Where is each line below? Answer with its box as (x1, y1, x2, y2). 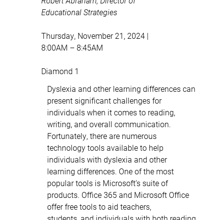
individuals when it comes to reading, (47, 107, 175, 117)
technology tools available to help (47, 142, 164, 153)
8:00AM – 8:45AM (41, 42, 103, 53)
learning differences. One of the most (47, 165, 174, 176)
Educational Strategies (41, 6, 117, 17)
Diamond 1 (41, 65, 79, 76)
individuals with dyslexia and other (47, 154, 167, 165)
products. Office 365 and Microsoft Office (47, 189, 189, 200)
